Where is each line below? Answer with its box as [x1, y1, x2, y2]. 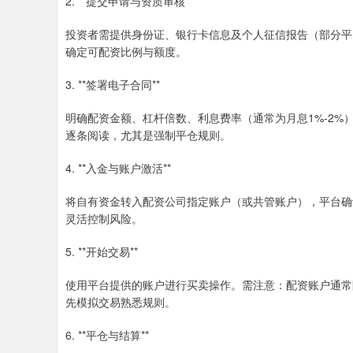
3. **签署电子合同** [65, 76, 160, 92]
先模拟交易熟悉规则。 [65, 294, 176, 310]
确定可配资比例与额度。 [65, 43, 187, 59]
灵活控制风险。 [65, 210, 143, 226]
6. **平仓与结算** [65, 327, 149, 343]
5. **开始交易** [65, 243, 138, 259]
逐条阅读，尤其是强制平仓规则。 [65, 127, 231, 143]
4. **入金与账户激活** [65, 160, 171, 176]
